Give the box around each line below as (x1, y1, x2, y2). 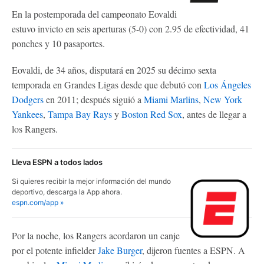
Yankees (12, 107, 43, 120)
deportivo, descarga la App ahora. (12, 187, 122, 196)
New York (203, 93, 242, 105)
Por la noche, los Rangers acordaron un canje (12, 229, 180, 242)
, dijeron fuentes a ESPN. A (142, 243, 245, 256)
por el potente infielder (12, 243, 98, 256)
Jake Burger (98, 243, 142, 256)
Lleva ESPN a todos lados (12, 157, 103, 167)
